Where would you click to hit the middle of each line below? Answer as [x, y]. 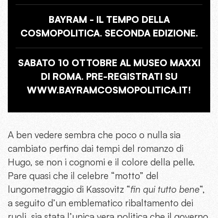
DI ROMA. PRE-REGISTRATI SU [109, 77]
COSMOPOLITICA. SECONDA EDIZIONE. [109, 33]
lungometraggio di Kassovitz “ [69, 190]
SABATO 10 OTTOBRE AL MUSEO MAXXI [109, 63]
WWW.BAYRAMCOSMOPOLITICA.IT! [109, 90]
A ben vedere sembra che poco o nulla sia [94, 135]
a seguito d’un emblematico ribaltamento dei [100, 203]
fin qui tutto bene [165, 190]
